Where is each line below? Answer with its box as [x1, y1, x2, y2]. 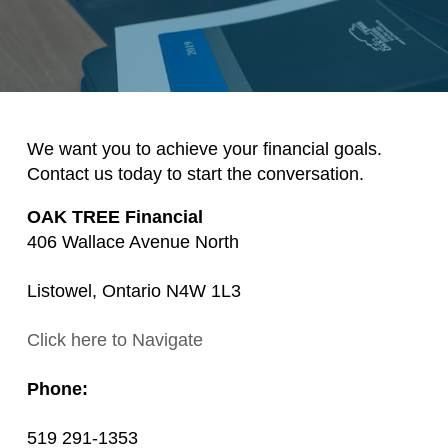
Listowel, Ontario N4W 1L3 [26, 281, 241, 302]
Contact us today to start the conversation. [26, 164, 364, 184]
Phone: [26, 378, 88, 399]
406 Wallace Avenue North [26, 232, 239, 253]
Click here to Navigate [26, 329, 203, 350]
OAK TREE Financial [26, 207, 203, 228]
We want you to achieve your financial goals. [26, 139, 382, 159]
